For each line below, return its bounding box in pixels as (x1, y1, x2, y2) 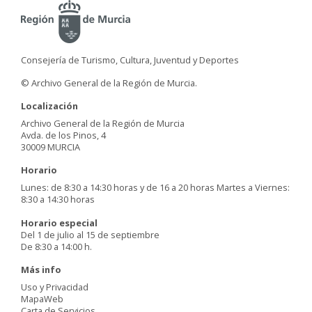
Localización (21, 99, 78, 112)
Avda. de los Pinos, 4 (21, 128, 106, 141)
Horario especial (21, 216, 97, 229)
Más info (21, 263, 61, 276)
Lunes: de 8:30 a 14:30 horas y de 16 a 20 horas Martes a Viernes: (21, 180, 290, 194)
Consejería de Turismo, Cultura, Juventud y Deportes (21, 53, 239, 66)
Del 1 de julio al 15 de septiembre (21, 228, 159, 241)
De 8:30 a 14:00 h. (21, 240, 92, 253)
